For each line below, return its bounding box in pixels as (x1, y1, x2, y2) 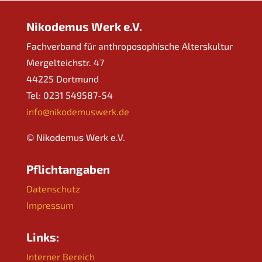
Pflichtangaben (26, 161, 110, 176)
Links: (26, 229, 59, 244)
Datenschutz (26, 182, 80, 194)
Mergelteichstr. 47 (26, 56, 104, 68)
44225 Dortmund (26, 73, 99, 84)
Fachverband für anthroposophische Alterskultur (26, 40, 233, 51)
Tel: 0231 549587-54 (26, 89, 113, 101)
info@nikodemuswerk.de (26, 105, 129, 117)
